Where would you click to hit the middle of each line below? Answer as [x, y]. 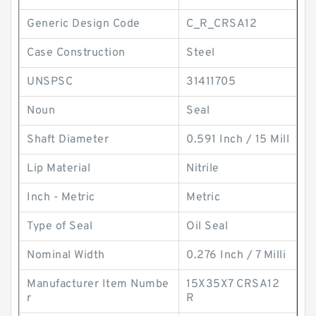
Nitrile [203, 169]
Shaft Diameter [68, 140]
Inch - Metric [61, 197]
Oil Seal [207, 226]
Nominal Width [66, 255]
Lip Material [59, 169]
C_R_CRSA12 [221, 24]
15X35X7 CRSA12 [233, 284]
